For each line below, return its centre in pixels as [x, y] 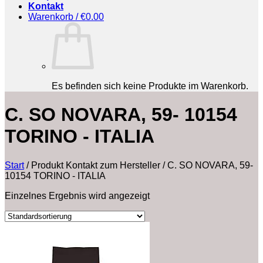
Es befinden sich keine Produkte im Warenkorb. [150, 86]
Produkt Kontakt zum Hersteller [96, 165]
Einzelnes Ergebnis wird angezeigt [77, 195]
